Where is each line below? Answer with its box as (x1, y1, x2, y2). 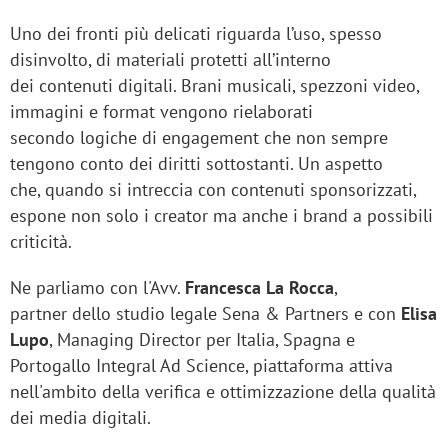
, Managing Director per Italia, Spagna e (49, 328, 355, 352)
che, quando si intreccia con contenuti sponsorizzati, (10, 178, 416, 202)
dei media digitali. (10, 406, 151, 430)
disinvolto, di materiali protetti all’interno (10, 48, 331, 72)
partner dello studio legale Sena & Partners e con (10, 302, 401, 326)
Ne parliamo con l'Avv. (10, 276, 185, 300)
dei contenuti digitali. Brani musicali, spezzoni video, (10, 74, 419, 98)
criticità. (10, 230, 72, 254)
